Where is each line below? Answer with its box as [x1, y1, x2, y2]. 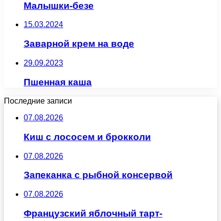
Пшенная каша [24, 76, 92, 87]
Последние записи [4, 97, 72, 106]
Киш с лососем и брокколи [24, 131, 151, 142]
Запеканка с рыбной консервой [24, 170, 173, 181]
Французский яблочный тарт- [24, 208, 162, 219]
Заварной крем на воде [24, 38, 134, 49]
